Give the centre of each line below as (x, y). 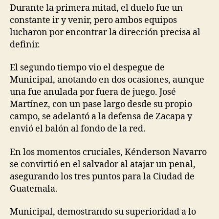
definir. (25, 44)
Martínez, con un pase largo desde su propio (101, 105)
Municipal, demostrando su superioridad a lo (103, 212)
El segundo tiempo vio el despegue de (87, 68)
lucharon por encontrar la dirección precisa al (105, 32)
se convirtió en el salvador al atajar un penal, (103, 164)
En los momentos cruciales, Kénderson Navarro (108, 152)
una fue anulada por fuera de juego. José (93, 92)
